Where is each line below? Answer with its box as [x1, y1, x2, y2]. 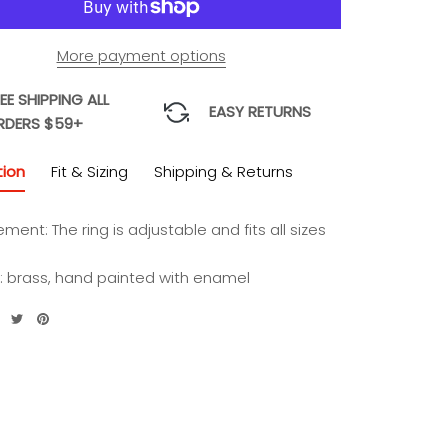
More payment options [56, 45, 226, 66]
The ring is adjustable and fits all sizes [52, 219, 326, 240]
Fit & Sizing [51, 161, 128, 182]
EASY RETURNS [209, 101, 311, 122]
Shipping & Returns [154, 161, 293, 182]
